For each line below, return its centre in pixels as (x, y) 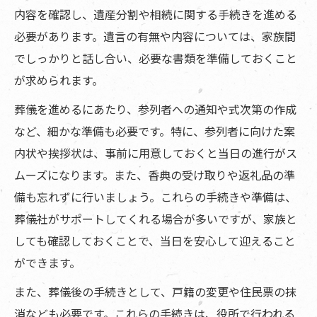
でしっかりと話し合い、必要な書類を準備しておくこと (156, 58)
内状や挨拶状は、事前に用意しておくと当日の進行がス (156, 153)
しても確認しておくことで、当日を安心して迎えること (155, 241)
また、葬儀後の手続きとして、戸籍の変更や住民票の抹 (155, 292)
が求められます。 (59, 80)
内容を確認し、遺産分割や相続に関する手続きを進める (156, 15)
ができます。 (47, 263)
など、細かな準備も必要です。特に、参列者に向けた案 (155, 131)
